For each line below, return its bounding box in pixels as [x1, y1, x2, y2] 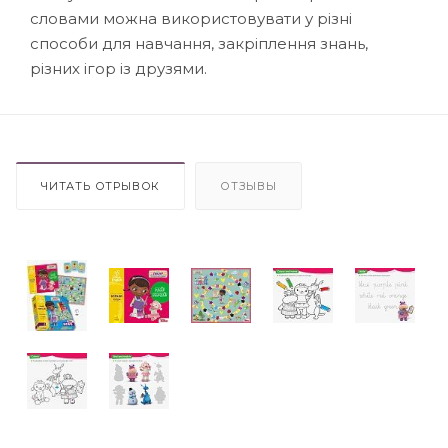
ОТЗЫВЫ [220, 178, 277, 193]
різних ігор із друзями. [30, 58, 207, 78]
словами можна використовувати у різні [30, 8, 352, 28]
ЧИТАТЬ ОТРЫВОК [41, 178, 161, 193]
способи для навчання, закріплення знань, [30, 33, 368, 53]
